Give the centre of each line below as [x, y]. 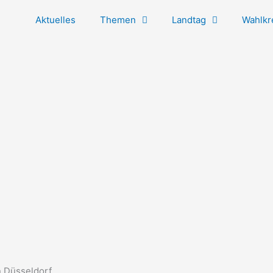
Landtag [189, 20]
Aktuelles [55, 20]
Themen [118, 20]
